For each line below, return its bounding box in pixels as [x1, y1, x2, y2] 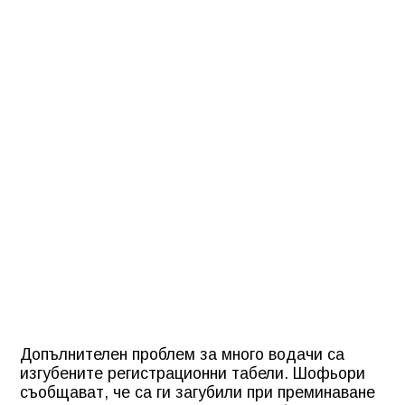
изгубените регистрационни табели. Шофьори [20, 363, 365, 382]
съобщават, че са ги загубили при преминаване [20, 382, 375, 401]
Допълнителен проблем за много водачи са [20, 344, 344, 363]
